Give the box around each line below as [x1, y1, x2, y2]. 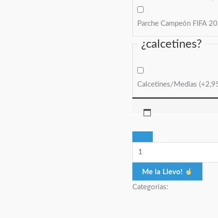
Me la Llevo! [142, 168, 185, 176]
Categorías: [132, 183, 168, 191]
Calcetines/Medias [137, 81, 200, 89]
